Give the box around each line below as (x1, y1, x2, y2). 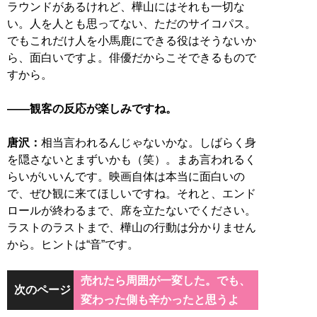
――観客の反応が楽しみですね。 (7, 103, 177, 115)
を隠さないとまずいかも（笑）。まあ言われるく (7, 154, 256, 166)
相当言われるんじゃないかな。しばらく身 (41, 137, 256, 149)
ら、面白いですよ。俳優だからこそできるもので (7, 52, 256, 64)
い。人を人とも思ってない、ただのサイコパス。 (7, 18, 256, 30)
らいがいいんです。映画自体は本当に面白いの (7, 171, 245, 183)
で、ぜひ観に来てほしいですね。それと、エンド (7, 188, 256, 200)
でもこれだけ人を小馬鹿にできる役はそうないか (7, 35, 256, 47)
